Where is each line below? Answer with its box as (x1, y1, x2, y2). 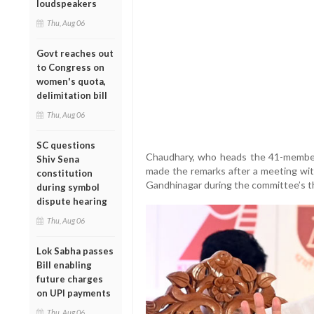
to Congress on (36, 61, 104, 73)
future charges (36, 273, 103, 285)
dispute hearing (36, 195, 107, 207)
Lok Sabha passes (36, 245, 114, 257)
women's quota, (36, 75, 106, 87)
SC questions (36, 139, 95, 151)
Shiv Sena (36, 153, 79, 165)
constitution (36, 167, 93, 179)
